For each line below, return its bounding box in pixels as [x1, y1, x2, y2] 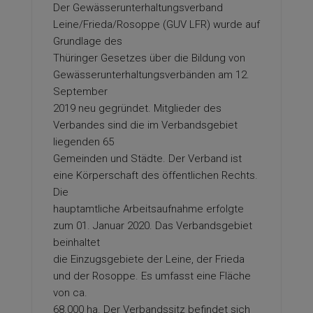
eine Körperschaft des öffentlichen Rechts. [53, 169, 258, 182]
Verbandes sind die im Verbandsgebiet [53, 119, 238, 131]
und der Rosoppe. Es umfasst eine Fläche [53, 270, 251, 282]
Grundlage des [53, 35, 122, 48]
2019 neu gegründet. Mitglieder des [53, 102, 221, 115]
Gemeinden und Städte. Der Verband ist [53, 152, 242, 165]
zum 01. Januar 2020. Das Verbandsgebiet [53, 219, 252, 232]
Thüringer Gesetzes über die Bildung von [53, 52, 245, 64]
